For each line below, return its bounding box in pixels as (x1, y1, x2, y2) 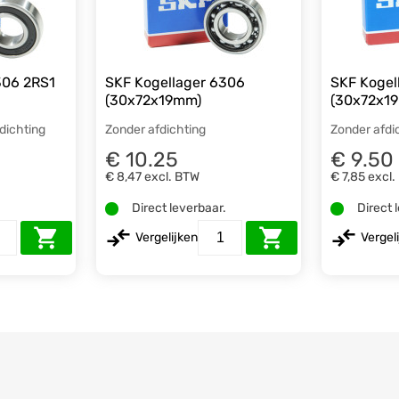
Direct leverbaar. (132, 200, 227, 216)
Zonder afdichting (105, 121, 207, 137)
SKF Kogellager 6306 (105, 73, 246, 91)
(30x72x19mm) (105, 91, 202, 109)
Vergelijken (135, 230, 199, 246)
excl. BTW (144, 169, 200, 185)
